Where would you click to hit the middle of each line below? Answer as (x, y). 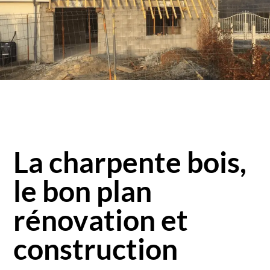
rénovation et (101, 220)
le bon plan (83, 191)
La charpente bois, (130, 162)
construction (96, 249)
